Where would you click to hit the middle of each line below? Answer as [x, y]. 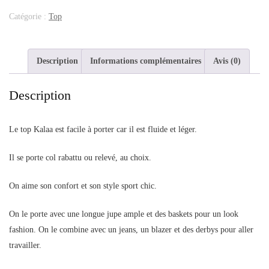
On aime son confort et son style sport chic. [83, 186]
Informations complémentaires [146, 61]
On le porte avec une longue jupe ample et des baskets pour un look [124, 214]
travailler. [25, 246]
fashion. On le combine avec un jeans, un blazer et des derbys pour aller [131, 230]
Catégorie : [29, 16]
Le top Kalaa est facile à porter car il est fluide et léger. [103, 130]
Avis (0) [227, 61]
